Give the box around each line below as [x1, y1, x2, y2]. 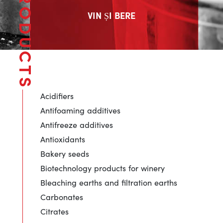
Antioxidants [40, 133, 85, 145]
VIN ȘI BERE [88, 9, 135, 22]
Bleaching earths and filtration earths [40, 177, 177, 188]
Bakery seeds [40, 148, 89, 159]
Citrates [40, 206, 69, 217]
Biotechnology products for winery [40, 162, 165, 174]
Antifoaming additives [40, 105, 120, 116]
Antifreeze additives [40, 119, 113, 130]
